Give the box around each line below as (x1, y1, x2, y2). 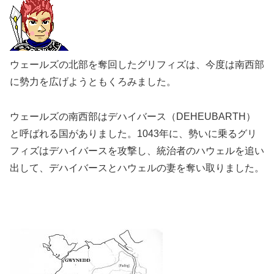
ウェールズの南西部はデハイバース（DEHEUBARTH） (10, 111, 256, 122)
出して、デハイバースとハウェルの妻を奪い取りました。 (10, 162, 264, 173)
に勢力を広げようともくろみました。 (10, 76, 176, 87)
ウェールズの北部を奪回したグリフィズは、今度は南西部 (10, 59, 264, 70)
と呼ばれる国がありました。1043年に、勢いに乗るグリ (10, 128, 257, 139)
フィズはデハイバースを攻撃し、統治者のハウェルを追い (10, 145, 264, 156)
